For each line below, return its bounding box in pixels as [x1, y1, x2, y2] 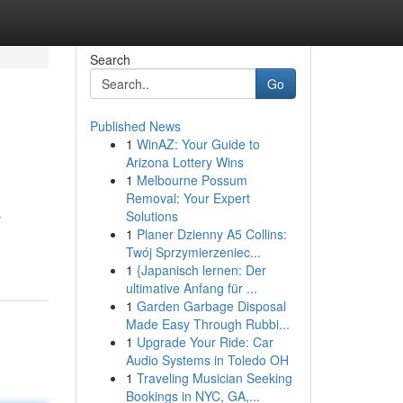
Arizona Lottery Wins [125, 153, 244, 171]
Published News [89, 117, 181, 135]
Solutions [125, 207, 178, 225]
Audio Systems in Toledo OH [125, 351, 289, 369]
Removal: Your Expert [125, 189, 250, 207]
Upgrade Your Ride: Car [136, 333, 273, 351]
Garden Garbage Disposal [136, 297, 286, 315]
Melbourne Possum [136, 171, 247, 189]
